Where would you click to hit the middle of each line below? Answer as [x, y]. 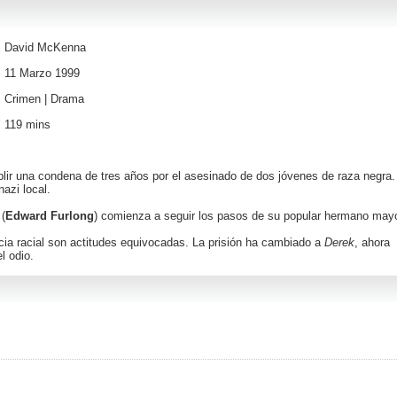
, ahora [372, 242]
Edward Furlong [50, 216]
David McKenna [45, 47]
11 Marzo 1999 [42, 73]
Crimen [23, 99]
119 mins [27, 125]
